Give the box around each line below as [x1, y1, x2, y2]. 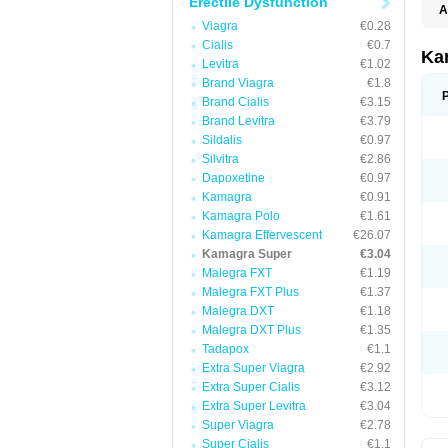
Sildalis [202, 133, 242, 147]
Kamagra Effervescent [202, 228, 322, 242]
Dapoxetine [202, 171, 265, 185]
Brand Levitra [202, 114, 275, 128]
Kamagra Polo [202, 209, 280, 223]
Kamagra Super [202, 247, 292, 261]
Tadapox [202, 342, 249, 356]
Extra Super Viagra [202, 361, 305, 375]
